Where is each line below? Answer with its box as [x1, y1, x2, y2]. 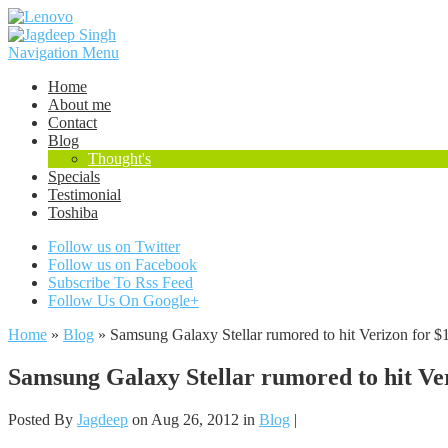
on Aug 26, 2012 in [128, 410, 259, 428]
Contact [48, 114, 97, 131]
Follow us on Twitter [48, 238, 180, 255]
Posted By [8, 410, 77, 428]
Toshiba [48, 204, 98, 221]
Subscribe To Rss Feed [48, 274, 193, 291]
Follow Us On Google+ [48, 292, 199, 309]
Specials [48, 168, 100, 185]
